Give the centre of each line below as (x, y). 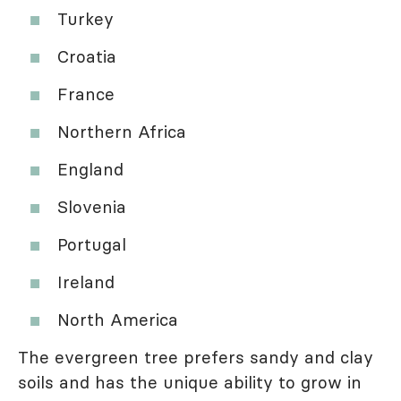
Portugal (92, 245)
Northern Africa (122, 132)
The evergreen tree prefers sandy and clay (196, 358)
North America (118, 320)
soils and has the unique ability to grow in (190, 383)
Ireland (86, 282)
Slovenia (92, 207)
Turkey (85, 19)
